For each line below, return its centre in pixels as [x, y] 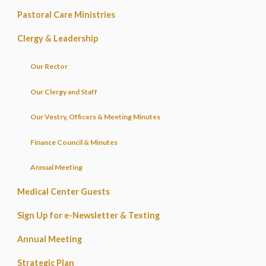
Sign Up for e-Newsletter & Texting [88, 216]
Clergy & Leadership [57, 39]
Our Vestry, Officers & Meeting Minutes [96, 117]
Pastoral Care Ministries [66, 15]
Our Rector [49, 66]
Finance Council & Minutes [74, 142]
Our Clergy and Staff [64, 91]
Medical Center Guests [63, 192]
